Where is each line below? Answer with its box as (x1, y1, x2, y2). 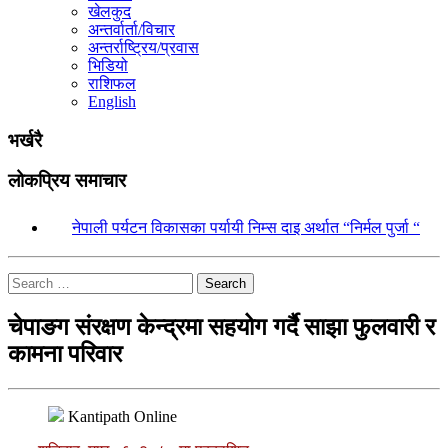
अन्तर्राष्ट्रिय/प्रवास (88, 39, 199, 56)
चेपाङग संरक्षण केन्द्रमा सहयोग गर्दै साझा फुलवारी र (8, 314, 435, 341)
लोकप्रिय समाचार (8, 170, 126, 192)
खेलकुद (88, 3, 131, 20)
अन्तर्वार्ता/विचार (88, 21, 175, 38)
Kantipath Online (68, 407, 177, 425)
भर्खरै (8, 129, 42, 151)
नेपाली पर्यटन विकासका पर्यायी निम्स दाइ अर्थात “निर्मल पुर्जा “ (72, 219, 420, 237)
